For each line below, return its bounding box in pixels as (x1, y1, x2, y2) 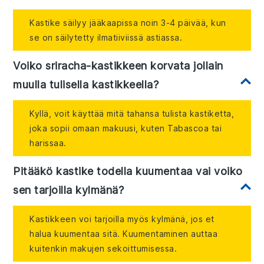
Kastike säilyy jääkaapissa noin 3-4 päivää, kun (29, 18, 226, 28)
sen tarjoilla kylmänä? (13, 184, 124, 197)
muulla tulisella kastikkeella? (13, 78, 159, 91)
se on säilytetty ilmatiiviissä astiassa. (29, 32, 183, 43)
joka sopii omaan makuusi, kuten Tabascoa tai (29, 123, 222, 134)
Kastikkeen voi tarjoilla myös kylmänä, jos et (29, 214, 214, 225)
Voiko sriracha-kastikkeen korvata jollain (13, 60, 223, 72)
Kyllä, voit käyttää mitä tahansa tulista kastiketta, (29, 108, 235, 119)
